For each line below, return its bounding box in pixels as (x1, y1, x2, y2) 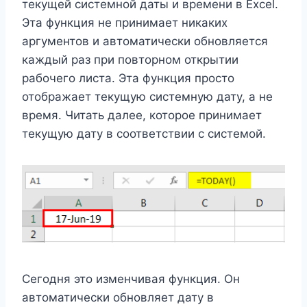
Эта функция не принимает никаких (22, 16, 228, 30)
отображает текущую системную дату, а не (22, 90, 273, 104)
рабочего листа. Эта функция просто (22, 71, 234, 86)
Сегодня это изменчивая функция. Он (22, 272, 240, 286)
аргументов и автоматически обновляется (22, 34, 268, 49)
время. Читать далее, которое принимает (22, 108, 262, 123)
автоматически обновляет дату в (22, 291, 214, 305)
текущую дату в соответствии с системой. (22, 127, 266, 141)
